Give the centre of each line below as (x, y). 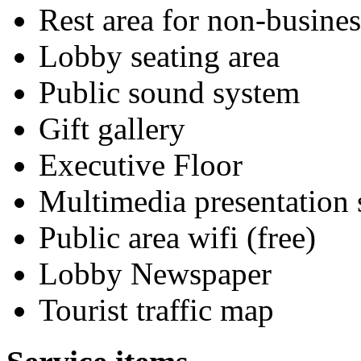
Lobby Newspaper (155, 273)
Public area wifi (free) (177, 237)
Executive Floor (141, 164)
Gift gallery (112, 128)
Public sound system (169, 92)
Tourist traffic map (156, 309)
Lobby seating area (159, 56)
